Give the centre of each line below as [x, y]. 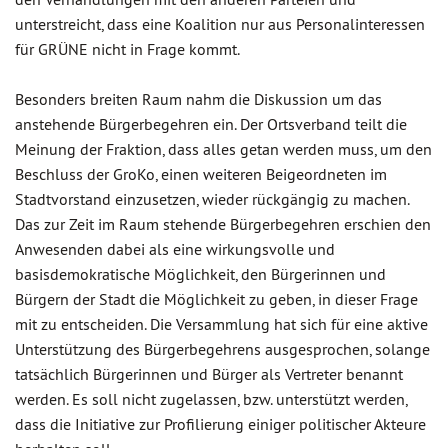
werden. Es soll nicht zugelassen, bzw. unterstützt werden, [211, 399]
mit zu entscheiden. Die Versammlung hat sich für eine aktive [221, 324]
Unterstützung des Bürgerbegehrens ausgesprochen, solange [222, 349]
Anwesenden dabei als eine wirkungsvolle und [175, 249]
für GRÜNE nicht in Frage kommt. [127, 49]
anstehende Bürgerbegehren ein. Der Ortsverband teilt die [211, 124]
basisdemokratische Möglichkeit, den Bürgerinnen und [200, 274]
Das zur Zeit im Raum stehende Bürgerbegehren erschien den [223, 224]
